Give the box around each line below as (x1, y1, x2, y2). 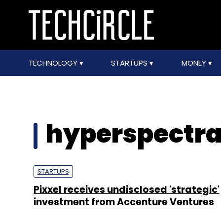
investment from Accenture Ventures (33, 195, 214, 209)
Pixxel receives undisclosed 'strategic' (33, 183, 220, 196)
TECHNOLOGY (28, 58, 79, 68)
